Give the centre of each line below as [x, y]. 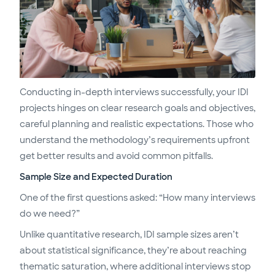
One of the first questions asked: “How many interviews [137, 198]
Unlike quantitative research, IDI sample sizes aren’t [129, 235]
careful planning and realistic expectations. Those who [137, 124]
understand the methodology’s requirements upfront [135, 140]
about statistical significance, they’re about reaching [133, 251]
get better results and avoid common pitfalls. [116, 156]
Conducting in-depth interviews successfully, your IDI [134, 92]
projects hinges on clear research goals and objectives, [137, 108]
